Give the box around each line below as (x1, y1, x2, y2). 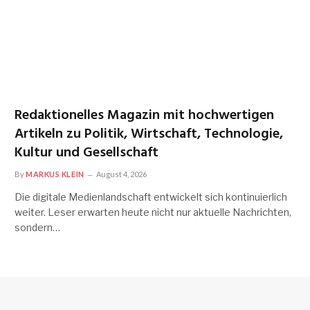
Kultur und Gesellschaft (15, 142, 158, 165)
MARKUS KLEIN (26, 170, 84, 179)
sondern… (15, 221, 60, 234)
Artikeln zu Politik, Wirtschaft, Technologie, (15, 123, 283, 146)
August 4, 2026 (95, 170, 147, 179)
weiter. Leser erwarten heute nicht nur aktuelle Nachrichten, (15, 206, 291, 219)
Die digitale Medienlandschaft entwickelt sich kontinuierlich (15, 191, 287, 203)
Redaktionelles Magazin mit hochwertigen (15, 104, 274, 127)
